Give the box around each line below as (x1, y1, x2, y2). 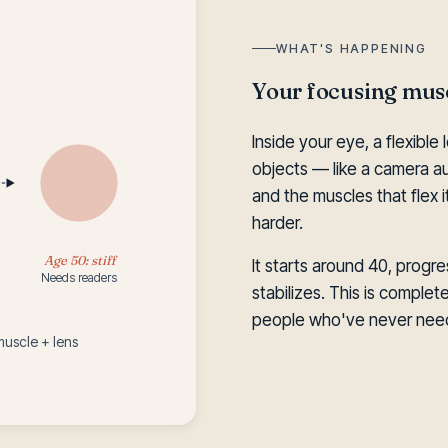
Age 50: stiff (43, 251, 118, 269)
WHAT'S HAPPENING (276, 41, 427, 57)
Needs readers (40, 271, 118, 286)
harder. (252, 213, 303, 234)
